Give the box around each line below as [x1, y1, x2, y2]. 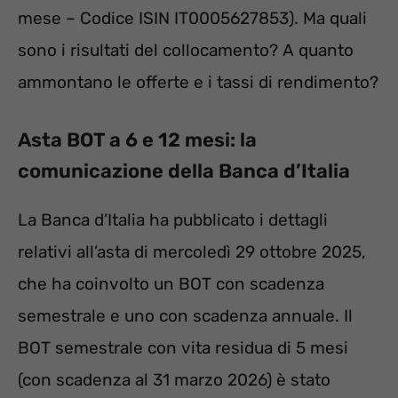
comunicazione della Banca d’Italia [18, 158, 350, 183]
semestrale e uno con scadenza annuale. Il [18, 305, 353, 326]
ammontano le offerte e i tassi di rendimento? [18, 72, 378, 92]
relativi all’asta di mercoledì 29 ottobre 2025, [18, 241, 366, 262]
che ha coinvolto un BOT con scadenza [18, 273, 324, 294]
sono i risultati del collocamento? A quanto [18, 40, 354, 60]
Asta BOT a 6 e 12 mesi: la [18, 127, 257, 152]
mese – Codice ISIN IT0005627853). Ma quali [18, 8, 367, 28]
